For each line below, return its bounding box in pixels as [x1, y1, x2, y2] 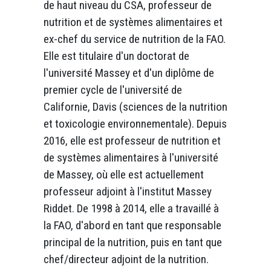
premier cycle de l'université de [44, 82, 182, 97]
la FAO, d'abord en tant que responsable [44, 218, 221, 232]
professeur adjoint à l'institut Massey [44, 184, 212, 198]
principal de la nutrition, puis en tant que [44, 235, 222, 249]
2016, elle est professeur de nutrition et [44, 133, 221, 148]
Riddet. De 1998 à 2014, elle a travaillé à [44, 201, 219, 215]
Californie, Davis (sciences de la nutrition [44, 99, 227, 114]
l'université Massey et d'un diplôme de [44, 65, 214, 80]
